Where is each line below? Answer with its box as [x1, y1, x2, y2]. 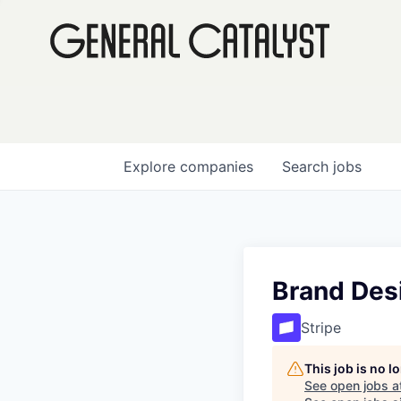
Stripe [301, 319, 341, 337]
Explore [124, 158, 180, 175]
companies [180, 158, 253, 175]
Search [282, 158, 333, 175]
